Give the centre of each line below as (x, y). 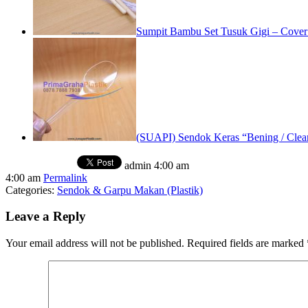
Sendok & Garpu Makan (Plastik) (130, 190)
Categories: (31, 190)
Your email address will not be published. (95, 243)
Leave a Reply (46, 217)
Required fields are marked (245, 243)
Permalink (65, 177)
